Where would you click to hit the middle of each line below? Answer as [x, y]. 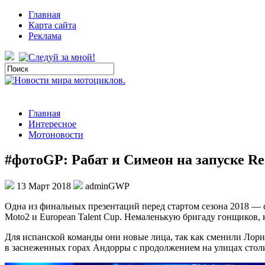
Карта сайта [52, 25]
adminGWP [106, 186]
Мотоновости [56, 135]
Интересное [52, 124]
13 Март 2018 [44, 186]
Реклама [45, 36]
